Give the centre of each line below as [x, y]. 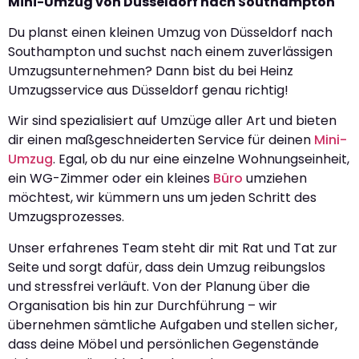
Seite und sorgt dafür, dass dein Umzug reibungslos [167, 267]
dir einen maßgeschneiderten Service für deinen [161, 140]
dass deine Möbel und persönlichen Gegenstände [163, 344]
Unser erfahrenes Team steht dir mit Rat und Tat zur [173, 248]
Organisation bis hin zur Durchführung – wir [143, 305]
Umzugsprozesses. [66, 217]
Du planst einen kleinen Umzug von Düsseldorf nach [170, 33]
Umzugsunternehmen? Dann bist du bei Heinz [151, 71]
